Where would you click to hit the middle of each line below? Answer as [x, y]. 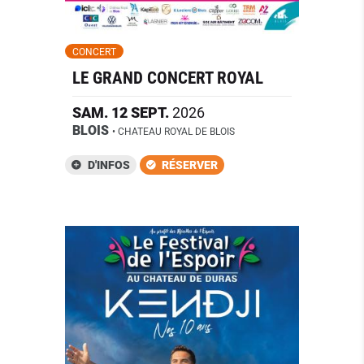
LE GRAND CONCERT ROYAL [167, 78]
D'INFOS [108, 165]
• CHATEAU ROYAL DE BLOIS [173, 131]
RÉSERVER [190, 165]
